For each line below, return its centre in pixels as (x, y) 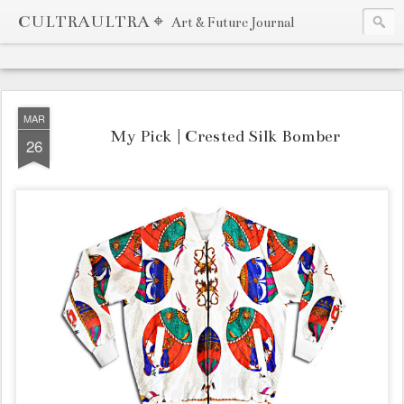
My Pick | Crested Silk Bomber (225, 136)
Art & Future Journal (233, 23)
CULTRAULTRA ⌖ (92, 22)
